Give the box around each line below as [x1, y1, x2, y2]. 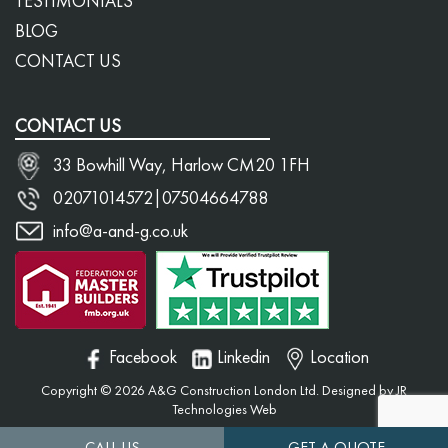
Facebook [109, 344, 177, 368]
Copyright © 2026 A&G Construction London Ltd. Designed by [41, 380, 393, 399]
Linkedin [217, 344, 270, 368]
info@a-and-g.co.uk [53, 218, 188, 242]
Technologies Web [171, 399, 277, 418]
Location [310, 344, 369, 368]
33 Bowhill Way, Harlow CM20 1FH [53, 152, 310, 176]
